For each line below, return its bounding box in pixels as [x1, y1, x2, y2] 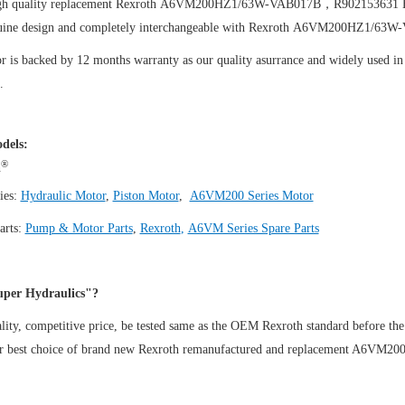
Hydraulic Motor [20, 189, 106, 203]
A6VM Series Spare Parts [187, 221, 319, 236]
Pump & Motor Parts [24, 221, 133, 236]
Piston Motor [112, 189, 179, 203]
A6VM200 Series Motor [189, 189, 314, 203]
